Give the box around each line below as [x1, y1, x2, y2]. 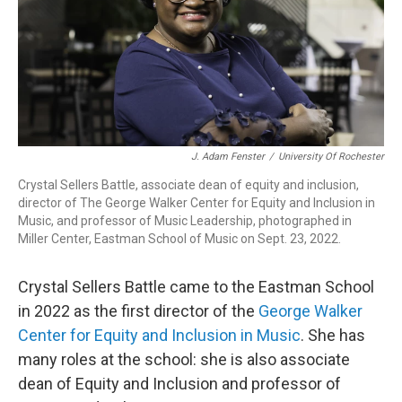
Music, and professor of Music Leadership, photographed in [18, 214, 352, 229]
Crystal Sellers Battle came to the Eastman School [18, 277, 374, 297]
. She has [301, 326, 365, 345]
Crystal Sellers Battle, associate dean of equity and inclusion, [18, 178, 359, 193]
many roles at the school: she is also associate [18, 350, 350, 370]
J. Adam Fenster [191, 151, 265, 163]
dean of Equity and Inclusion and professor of [18, 374, 341, 394]
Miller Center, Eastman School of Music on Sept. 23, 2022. [18, 232, 341, 247]
